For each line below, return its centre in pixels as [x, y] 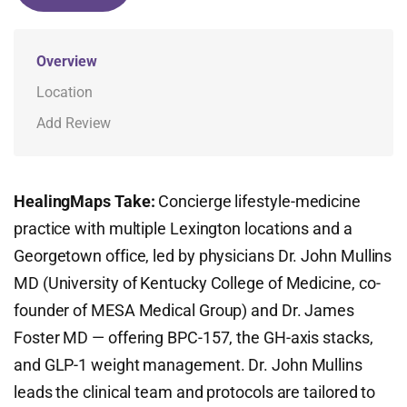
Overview [67, 61]
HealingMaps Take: [84, 201]
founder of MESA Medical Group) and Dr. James [184, 310]
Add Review [74, 123]
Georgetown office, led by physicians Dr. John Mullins [203, 256]
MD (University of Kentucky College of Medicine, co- [197, 283]
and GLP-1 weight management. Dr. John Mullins [188, 365]
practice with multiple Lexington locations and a [183, 228]
